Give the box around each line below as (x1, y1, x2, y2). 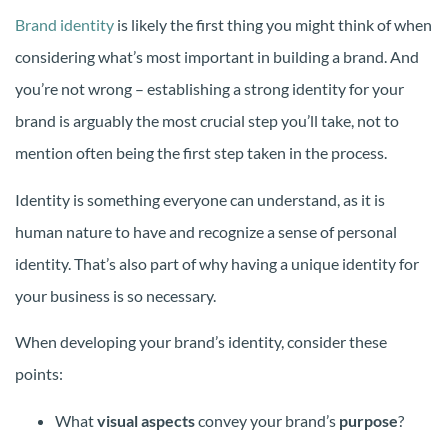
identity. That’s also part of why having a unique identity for (15, 253, 419, 273)
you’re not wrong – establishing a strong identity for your (15, 79, 404, 99)
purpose (339, 410, 398, 430)
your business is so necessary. (15, 285, 216, 305)
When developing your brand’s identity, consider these (15, 332, 387, 352)
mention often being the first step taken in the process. (15, 143, 387, 163)
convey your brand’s (195, 410, 339, 430)
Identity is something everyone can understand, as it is (15, 189, 385, 209)
